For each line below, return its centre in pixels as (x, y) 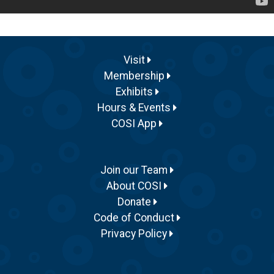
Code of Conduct (135, 218)
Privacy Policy (135, 234)
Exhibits (135, 92)
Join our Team (135, 170)
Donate (135, 202)
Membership (135, 76)
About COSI (135, 186)
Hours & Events (135, 108)
